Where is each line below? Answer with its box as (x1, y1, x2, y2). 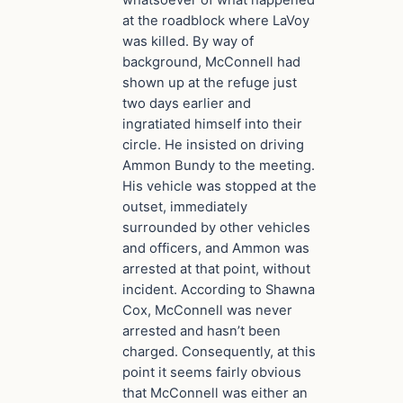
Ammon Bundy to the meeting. (122, 157, 315, 175)
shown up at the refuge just (122, 75, 297, 92)
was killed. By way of (122, 33, 254, 50)
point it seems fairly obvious (122, 364, 301, 381)
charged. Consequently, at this (122, 344, 316, 361)
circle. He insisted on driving (122, 137, 304, 154)
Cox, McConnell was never (122, 302, 292, 319)
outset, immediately (122, 199, 247, 216)
